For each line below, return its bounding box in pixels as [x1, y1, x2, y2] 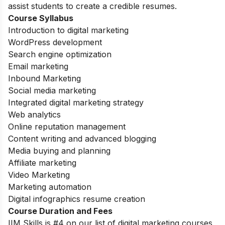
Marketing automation [8, 181, 91, 192]
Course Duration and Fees [8, 205, 115, 216]
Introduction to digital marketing [8, 25, 129, 35]
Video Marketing [8, 169, 70, 180]
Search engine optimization [8, 49, 111, 59]
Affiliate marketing [8, 157, 76, 168]
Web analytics [8, 109, 61, 120]
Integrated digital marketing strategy [8, 97, 144, 107]
